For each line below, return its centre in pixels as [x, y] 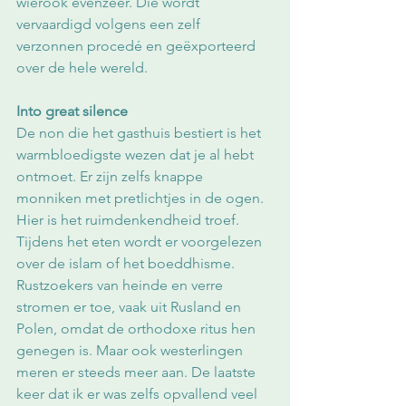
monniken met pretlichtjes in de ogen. [142, 198]
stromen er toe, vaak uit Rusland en [130, 307]
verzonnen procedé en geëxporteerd [138, 46]
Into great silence [72, 111]
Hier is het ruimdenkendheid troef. [130, 220]
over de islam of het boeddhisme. [127, 264]
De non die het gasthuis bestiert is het [140, 133]
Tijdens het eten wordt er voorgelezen [141, 242]
